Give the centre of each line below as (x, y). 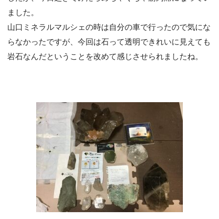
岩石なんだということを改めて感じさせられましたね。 (105, 57)
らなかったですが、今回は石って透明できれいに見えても (109, 42)
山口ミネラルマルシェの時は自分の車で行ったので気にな (109, 27)
